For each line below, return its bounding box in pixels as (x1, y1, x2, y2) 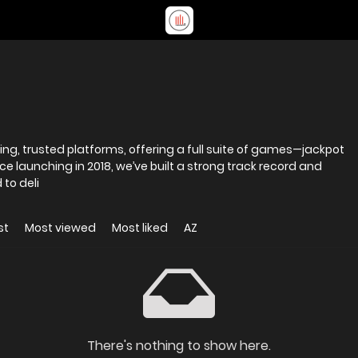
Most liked (112, 220, 168, 236)
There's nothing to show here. (87, 336, 271, 355)
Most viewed (25, 220, 96, 236)
